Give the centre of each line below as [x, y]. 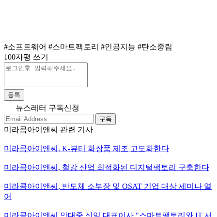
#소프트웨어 [25, 46]
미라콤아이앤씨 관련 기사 [48, 129]
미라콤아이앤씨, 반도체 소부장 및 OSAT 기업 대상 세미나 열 [108, 186]
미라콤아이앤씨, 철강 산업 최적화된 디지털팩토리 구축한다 [107, 167]
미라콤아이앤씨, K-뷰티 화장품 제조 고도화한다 [86, 148]
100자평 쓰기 [26, 57]
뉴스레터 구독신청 [46, 108]
